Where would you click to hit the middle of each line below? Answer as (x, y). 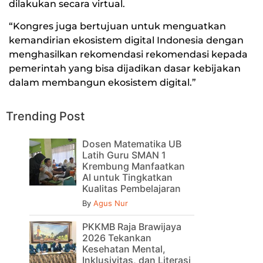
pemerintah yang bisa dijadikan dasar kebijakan (125, 69)
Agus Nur (111, 203)
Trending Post (45, 116)
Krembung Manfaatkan (134, 166)
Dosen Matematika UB (132, 144)
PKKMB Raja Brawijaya (132, 226)
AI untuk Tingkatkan (127, 177)
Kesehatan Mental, (124, 249)
